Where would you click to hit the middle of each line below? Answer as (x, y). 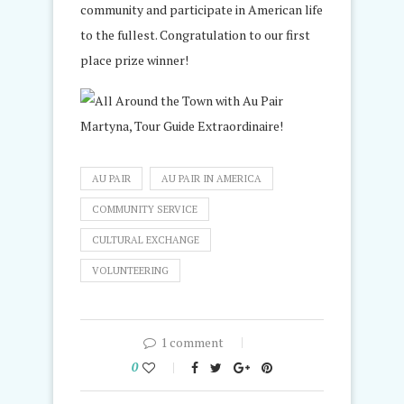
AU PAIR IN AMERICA (211, 178)
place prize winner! (134, 60)
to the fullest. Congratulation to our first (195, 34)
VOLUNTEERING (130, 270)
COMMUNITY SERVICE (145, 209)
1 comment (192, 342)
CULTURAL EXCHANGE (146, 239)
